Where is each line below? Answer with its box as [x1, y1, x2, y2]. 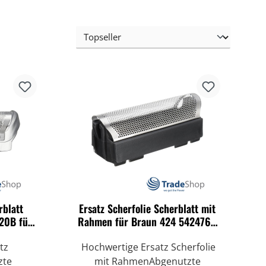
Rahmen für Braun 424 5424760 [78, 213, 217, 229]
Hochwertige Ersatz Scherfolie [79, 240, 216, 254]
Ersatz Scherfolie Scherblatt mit [79, 200, 216, 216]
